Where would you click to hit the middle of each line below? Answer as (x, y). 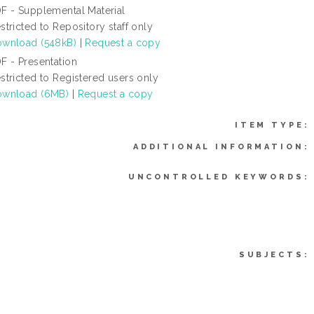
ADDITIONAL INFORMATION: (221, 146)
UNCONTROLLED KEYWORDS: (219, 177)
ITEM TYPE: (272, 125)
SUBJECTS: (274, 254)
